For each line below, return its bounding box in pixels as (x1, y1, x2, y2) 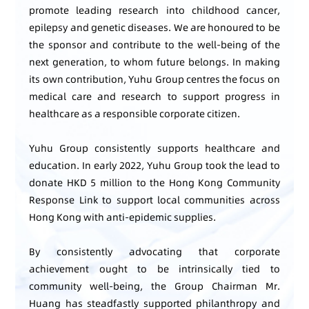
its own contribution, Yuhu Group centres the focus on (29, 72, 280, 86)
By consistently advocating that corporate (29, 244, 280, 259)
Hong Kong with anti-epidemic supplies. (29, 210, 217, 224)
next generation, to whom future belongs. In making (29, 54, 280, 69)
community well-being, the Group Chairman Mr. (29, 279, 280, 293)
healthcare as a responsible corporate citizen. (29, 106, 241, 121)
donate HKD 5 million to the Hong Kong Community (29, 175, 280, 190)
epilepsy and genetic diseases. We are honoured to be (29, 20, 280, 34)
